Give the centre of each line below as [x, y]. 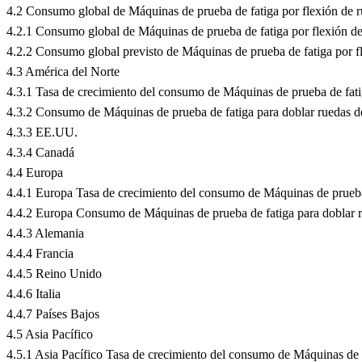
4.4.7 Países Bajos [53, 314]
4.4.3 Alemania [45, 233]
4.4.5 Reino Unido [54, 273]
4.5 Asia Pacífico [50, 334]
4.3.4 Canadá [40, 152]
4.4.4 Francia [40, 253]
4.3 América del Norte [63, 71]
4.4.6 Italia [34, 293]
